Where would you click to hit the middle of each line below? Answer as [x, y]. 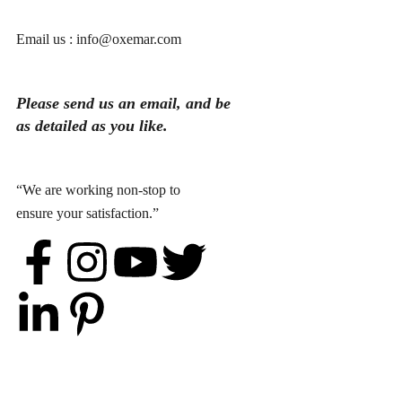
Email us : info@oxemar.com [99, 39]
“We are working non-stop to [98, 190]
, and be [204, 103]
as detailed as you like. [92, 125]
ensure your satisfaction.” [87, 214]
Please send [57, 103]
